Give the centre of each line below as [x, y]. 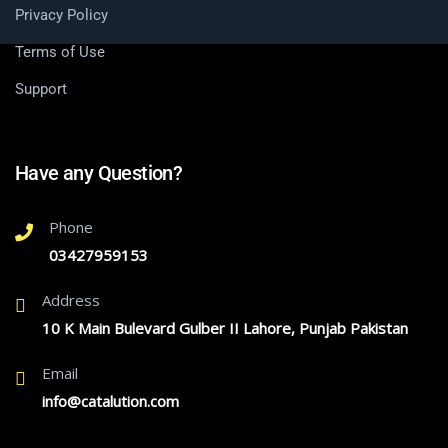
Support [41, 89]
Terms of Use [60, 52]
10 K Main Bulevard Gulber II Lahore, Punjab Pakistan [225, 328]
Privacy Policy [61, 15]
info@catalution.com [110, 401]
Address [71, 300]
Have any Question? [99, 173]
